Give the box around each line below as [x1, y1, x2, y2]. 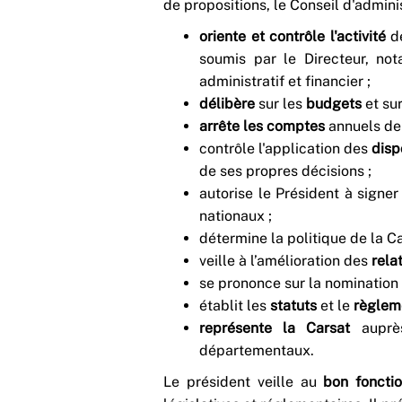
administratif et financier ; [199, 72, 371, 90]
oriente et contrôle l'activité [199, 27, 391, 45]
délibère [199, 94, 258, 112]
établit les [199, 296, 270, 314]
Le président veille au [163, 372, 324, 390]
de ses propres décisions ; [199, 162, 371, 179]
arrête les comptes [199, 117, 328, 135]
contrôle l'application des [199, 139, 368, 157]
